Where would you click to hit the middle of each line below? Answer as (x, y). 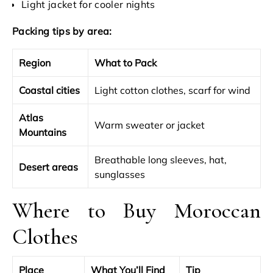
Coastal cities (49, 90)
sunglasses (120, 174)
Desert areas (48, 167)
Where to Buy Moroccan (136, 211)
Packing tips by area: (62, 31)
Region (35, 63)
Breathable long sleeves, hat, (161, 160)
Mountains (43, 132)
